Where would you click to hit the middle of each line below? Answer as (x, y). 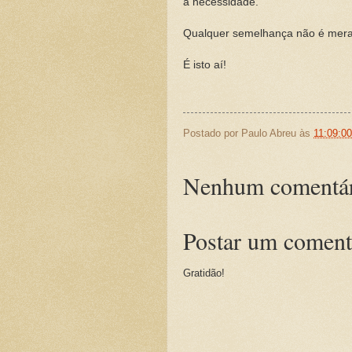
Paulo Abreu (269, 133)
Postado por (212, 133)
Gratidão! (204, 273)
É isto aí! (205, 64)
